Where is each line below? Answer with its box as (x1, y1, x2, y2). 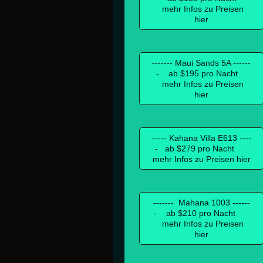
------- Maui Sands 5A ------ (152, 58, 251, 68)
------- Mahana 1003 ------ (153, 197, 250, 207)
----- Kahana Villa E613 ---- (151, 133, 251, 143)
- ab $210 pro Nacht (153, 208, 249, 218)
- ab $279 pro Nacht (154, 143, 248, 153)
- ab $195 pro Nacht (156, 68, 247, 78)
